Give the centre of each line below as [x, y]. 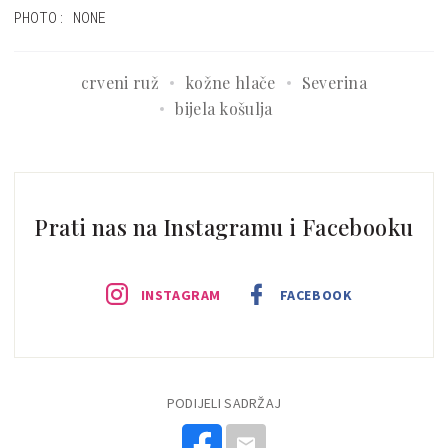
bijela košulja [224, 108]
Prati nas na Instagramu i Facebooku [224, 226]
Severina [334, 82]
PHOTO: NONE [60, 17]
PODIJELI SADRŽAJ [224, 402]
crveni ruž [120, 82]
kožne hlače [230, 82]
